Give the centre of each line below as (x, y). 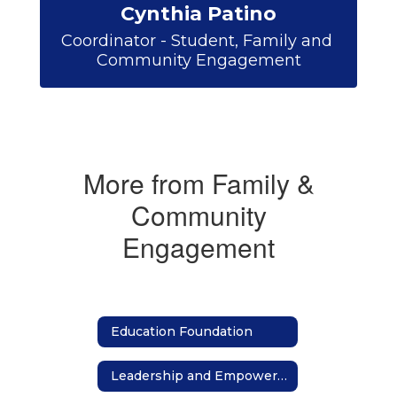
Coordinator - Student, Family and (196, 40)
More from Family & (198, 183)
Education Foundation (182, 332)
